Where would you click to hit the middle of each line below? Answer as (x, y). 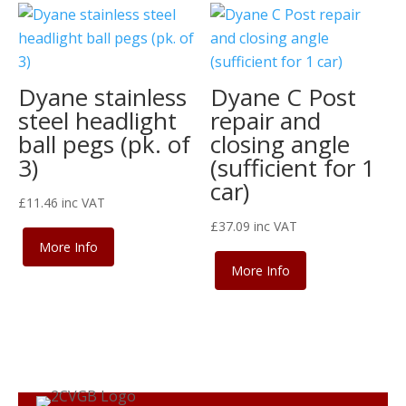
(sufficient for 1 (293, 167)
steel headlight (97, 120)
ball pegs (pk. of (104, 144)
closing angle (280, 144)
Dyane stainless (102, 97)
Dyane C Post (284, 97)
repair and (266, 120)
